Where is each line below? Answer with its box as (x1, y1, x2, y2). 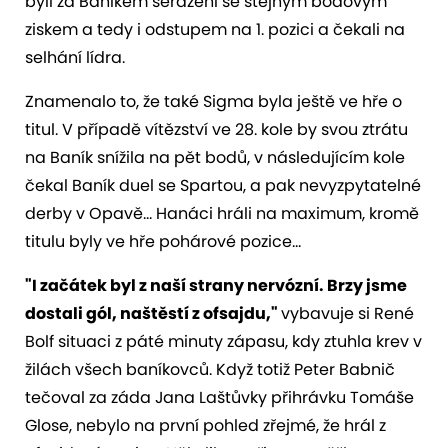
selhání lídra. (25, 45, 125, 69)
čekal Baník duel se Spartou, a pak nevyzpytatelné (25, 173, 421, 197)
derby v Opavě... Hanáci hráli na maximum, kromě (25, 201, 419, 225)
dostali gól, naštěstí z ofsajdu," (25, 301, 281, 325)
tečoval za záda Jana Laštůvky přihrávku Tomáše (25, 385, 414, 409)
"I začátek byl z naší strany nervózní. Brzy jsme (25, 273, 407, 297)
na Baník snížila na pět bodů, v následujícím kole (25, 145, 405, 169)
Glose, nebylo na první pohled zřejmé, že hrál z (25, 413, 386, 437)
